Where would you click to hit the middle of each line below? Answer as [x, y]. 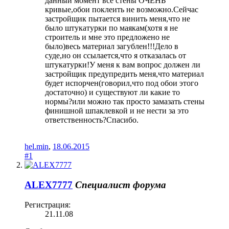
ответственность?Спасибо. [92, 120]
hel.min [37, 147]
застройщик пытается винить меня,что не [118, 19]
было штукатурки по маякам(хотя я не [111, 28]
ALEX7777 [49, 185]
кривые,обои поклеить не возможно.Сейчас [122, 10]
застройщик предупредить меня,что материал [124, 74]
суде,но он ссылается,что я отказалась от [116, 56]
